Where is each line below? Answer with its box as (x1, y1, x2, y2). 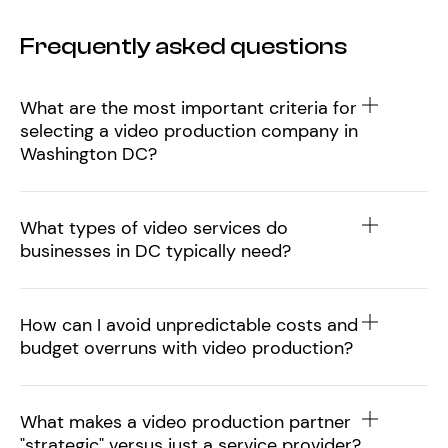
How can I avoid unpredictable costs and (20, 313, 358, 337)
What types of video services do (20, 216, 288, 240)
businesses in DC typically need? (20, 239, 291, 263)
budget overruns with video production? (20, 336, 353, 360)
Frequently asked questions (20, 33, 347, 60)
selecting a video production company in (20, 119, 358, 143)
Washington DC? (20, 142, 157, 166)
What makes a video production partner (20, 410, 351, 434)
